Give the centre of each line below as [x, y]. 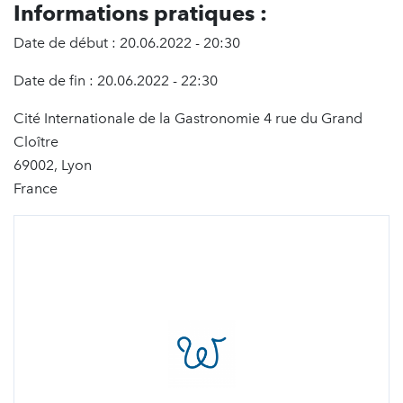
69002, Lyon [53, 165]
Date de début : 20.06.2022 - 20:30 [127, 43]
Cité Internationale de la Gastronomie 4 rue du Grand [188, 118]
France [36, 188]
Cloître [36, 142]
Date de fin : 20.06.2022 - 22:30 [116, 81]
